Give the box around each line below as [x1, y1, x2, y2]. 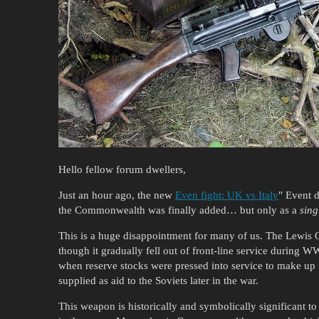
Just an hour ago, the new [58, 189, 175, 201]
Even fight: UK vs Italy [175, 189, 278, 201]
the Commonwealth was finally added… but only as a [58, 204, 300, 216]
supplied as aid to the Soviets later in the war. [58, 274, 258, 286]
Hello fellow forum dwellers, [58, 163, 186, 175]
